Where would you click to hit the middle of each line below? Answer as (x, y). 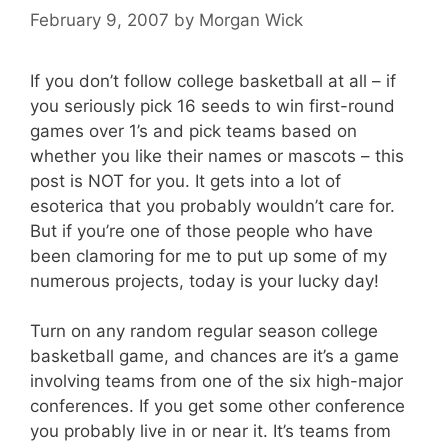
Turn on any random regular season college (204, 331)
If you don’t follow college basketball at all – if (213, 80)
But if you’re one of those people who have (201, 230)
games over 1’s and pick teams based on (193, 130)
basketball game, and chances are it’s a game (214, 356)
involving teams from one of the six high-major (216, 381)
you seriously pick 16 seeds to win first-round (212, 105)
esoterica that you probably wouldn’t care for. (212, 205)
